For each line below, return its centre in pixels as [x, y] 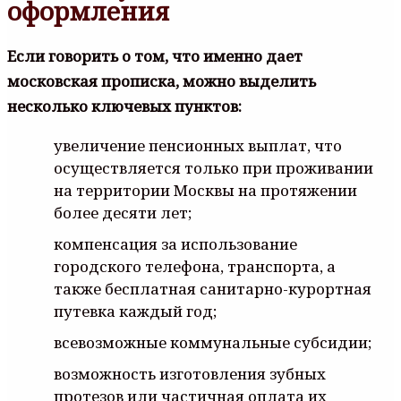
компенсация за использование [175, 244]
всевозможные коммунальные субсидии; [213, 343]
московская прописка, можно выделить [162, 81]
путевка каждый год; [135, 311]
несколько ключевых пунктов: [124, 107]
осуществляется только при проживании [213, 168]
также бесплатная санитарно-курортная [213, 289]
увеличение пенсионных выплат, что [198, 146]
